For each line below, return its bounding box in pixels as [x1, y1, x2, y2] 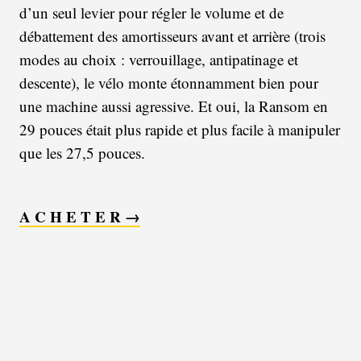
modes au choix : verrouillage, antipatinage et [19, 49, 298, 70]
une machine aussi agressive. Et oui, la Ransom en [19, 96, 328, 117]
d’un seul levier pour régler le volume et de [19, 2, 284, 23]
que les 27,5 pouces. [19, 143, 145, 164]
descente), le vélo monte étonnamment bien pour [19, 73, 318, 93]
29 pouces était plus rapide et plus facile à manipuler [19, 119, 340, 140]
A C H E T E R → [19, 205, 140, 228]
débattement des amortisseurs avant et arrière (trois [19, 26, 326, 47]
